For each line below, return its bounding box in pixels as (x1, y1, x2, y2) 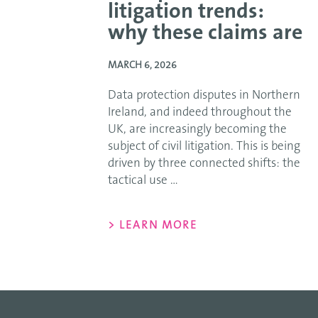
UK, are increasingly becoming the (108, 124, 287, 136)
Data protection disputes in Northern (108, 89, 300, 102)
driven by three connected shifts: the (108, 158, 300, 170)
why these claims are (108, 23, 302, 45)
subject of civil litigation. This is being (108, 141, 300, 153)
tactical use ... (108, 175, 178, 187)
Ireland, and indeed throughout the (108, 106, 292, 119)
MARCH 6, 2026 (108, 61, 177, 71)
